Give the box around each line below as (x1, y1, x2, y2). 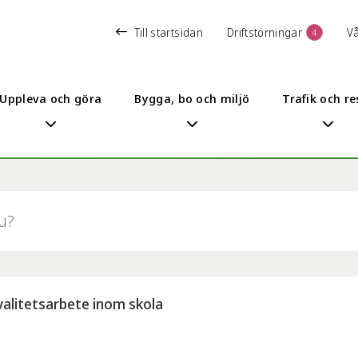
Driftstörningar (226, 24, 303, 40)
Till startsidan (133, 24, 203, 40)
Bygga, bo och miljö (134, 89, 250, 106)
